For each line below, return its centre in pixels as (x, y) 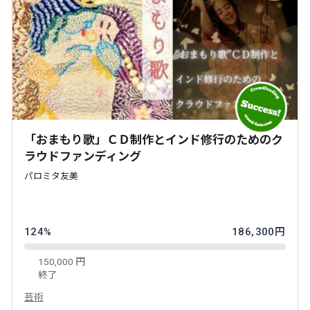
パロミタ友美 (51, 176)
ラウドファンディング (83, 156)
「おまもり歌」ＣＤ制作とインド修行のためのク (154, 139)
